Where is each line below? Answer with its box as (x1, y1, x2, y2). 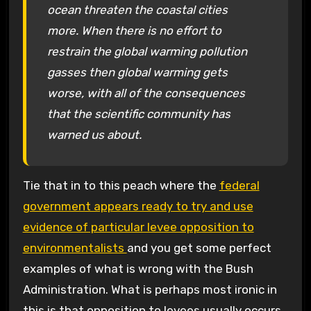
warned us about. (47, 128, 142, 142)
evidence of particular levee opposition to (22, 219, 254, 234)
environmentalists (22, 240, 127, 255)
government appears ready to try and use (22, 199, 253, 213)
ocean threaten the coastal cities (47, 3, 228, 17)
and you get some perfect (126, 240, 271, 255)
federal (219, 178, 260, 192)
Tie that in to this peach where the (22, 178, 219, 192)
